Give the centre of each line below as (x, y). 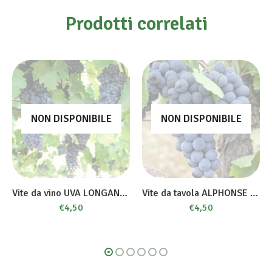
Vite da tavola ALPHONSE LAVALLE (254, 193)
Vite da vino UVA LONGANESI (124, 193)
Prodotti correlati (136, 23)
